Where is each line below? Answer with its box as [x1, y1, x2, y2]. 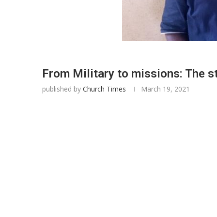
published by [42, 84, 83, 93]
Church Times [83, 84, 126, 93]
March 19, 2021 [141, 84, 190, 93]
